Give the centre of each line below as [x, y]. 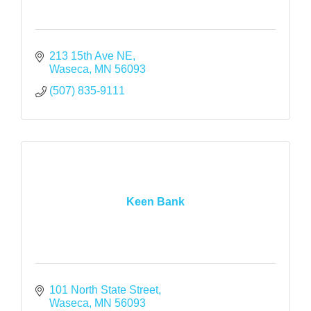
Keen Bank [155, 202]
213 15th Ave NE [91, 56]
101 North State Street [104, 289]
